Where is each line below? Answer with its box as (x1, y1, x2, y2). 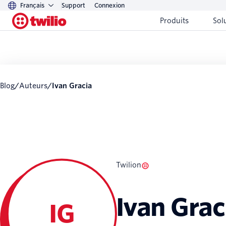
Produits (160, 17, 189, 25)
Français (20, 2, 44, 9)
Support (62, 2, 85, 9)
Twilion (116, 161, 141, 169)
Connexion (94, 2, 125, 9)
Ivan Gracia (54, 82, 92, 90)
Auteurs (25, 82, 48, 90)
